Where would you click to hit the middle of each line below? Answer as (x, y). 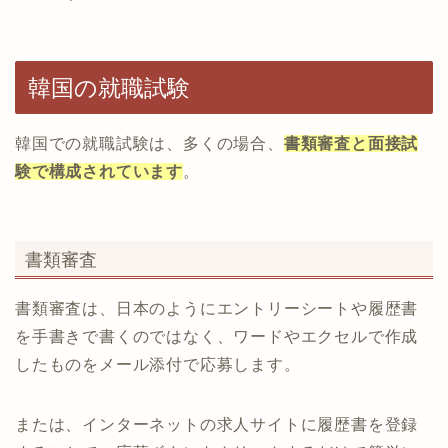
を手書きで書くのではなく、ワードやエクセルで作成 (217, 336)
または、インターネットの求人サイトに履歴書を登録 (217, 424)
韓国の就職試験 (109, 88)
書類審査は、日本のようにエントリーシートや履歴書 (217, 308)
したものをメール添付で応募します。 (158, 364)
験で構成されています (99, 172)
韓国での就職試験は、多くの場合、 (149, 144)
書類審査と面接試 (351, 144)
